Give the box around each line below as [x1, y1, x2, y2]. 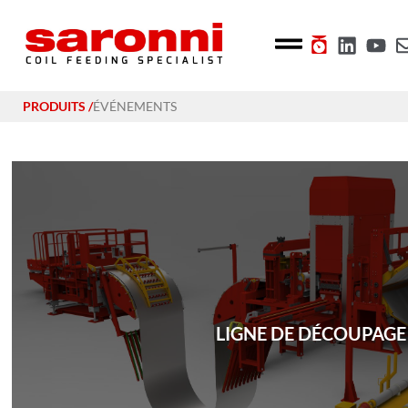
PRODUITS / [23, 97, 93, 114]
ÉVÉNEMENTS [93, 97, 177, 114]
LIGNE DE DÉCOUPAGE [215, 321, 406, 344]
